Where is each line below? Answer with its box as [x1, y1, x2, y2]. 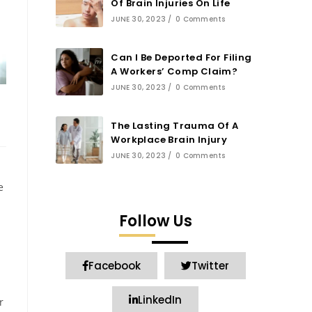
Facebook [88, 258, 141, 273]
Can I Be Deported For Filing [111, 51, 252, 64]
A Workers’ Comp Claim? [111, 65, 238, 78]
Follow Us [118, 210, 192, 232]
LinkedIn [138, 292, 182, 307]
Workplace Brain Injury [111, 133, 228, 146]
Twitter [191, 258, 229, 273]
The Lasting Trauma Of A [111, 119, 239, 132]
